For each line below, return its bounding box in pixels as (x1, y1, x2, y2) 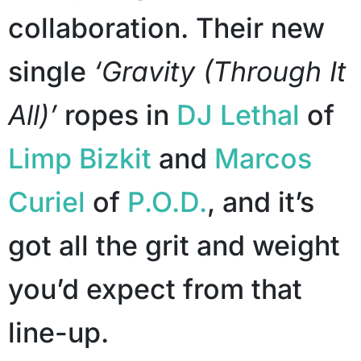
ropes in (57, 98, 176, 132)
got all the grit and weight (8, 229, 340, 263)
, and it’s (207, 185, 314, 219)
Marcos (214, 142, 312, 176)
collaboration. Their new (8, 11, 325, 45)
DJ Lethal (176, 98, 300, 132)
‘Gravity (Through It (93, 55, 346, 89)
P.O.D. (127, 185, 207, 219)
